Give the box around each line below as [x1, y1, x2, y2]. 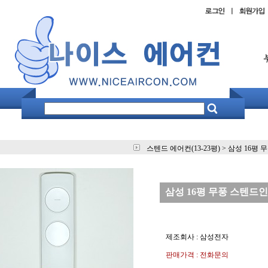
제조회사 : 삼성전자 [165, 233, 229, 241]
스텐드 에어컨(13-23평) [146, 144, 220, 153]
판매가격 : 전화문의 [165, 251, 229, 259]
